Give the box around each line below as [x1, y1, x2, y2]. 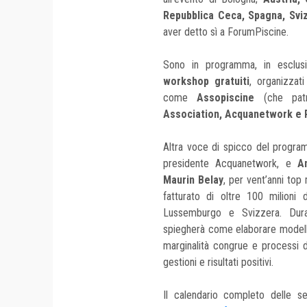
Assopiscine [197, 91, 255, 105]
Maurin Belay [163, 173, 223, 187]
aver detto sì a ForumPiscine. [163, 25, 288, 39]
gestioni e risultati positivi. [163, 256, 273, 269]
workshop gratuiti [163, 75, 249, 88]
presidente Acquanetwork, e [163, 157, 298, 171]
